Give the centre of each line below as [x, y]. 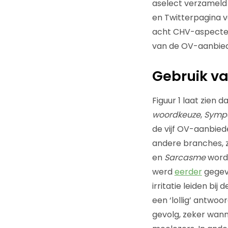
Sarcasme [185, 157]
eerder [188, 172]
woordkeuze [176, 115]
